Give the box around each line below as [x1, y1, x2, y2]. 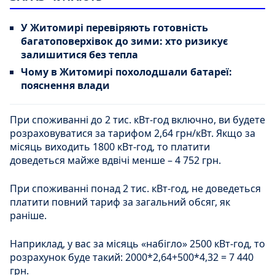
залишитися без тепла [21, 47, 138, 61]
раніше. [10, 208, 47, 222]
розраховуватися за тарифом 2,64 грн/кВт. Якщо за [10, 126, 255, 140]
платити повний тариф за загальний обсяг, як [10, 195, 230, 209]
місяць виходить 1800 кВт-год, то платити [10, 139, 210, 153]
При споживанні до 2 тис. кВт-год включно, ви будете [10, 112, 265, 126]
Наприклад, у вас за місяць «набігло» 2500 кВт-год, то [10, 236, 265, 250]
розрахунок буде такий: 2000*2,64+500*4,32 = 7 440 [10, 250, 254, 264]
